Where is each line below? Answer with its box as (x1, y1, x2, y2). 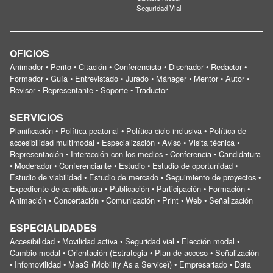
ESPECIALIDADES (10, 220, 97, 235)
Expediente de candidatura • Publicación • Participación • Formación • (10, 182, 250, 194)
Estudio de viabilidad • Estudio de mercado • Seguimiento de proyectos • (10, 171, 261, 183)
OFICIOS (10, 46, 49, 60)
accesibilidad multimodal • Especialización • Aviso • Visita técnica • (10, 136, 239, 148)
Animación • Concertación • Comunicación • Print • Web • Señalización (10, 194, 253, 206)
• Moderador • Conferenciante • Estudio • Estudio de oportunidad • (10, 159, 238, 171)
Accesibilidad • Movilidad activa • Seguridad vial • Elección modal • (10, 235, 239, 247)
